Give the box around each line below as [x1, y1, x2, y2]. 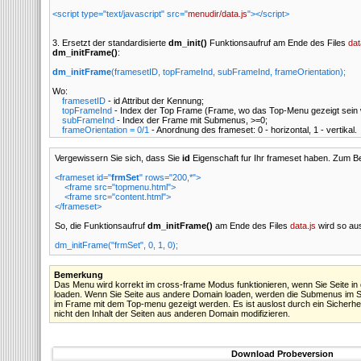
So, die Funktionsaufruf [55, 221, 147, 230]
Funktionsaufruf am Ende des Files [207, 38, 348, 48]
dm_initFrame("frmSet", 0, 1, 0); [55, 240, 178, 250]
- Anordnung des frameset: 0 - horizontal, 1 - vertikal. [149, 125, 357, 135]
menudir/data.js [188, 9, 247, 19]
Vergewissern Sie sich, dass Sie [55, 153, 182, 163]
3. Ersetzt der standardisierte [52, 38, 168, 48]
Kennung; [167, 96, 204, 106]
